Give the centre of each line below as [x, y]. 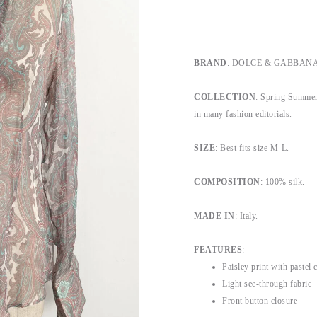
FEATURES [218, 250]
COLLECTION [225, 97]
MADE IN [214, 216]
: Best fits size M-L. [253, 148]
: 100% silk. [282, 182]
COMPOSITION [227, 182]
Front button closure [260, 301]
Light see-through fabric [267, 284]
